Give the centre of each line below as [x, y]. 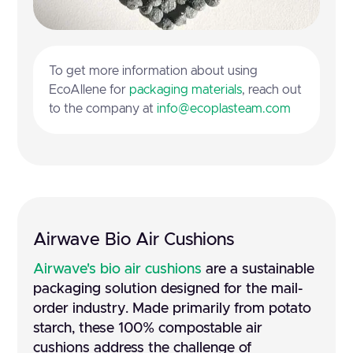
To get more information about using [154, 71]
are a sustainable [258, 269]
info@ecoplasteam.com [224, 108]
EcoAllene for [89, 89]
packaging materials [186, 89]
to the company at [103, 108]
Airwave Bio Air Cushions [134, 240]
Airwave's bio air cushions [118, 269]
